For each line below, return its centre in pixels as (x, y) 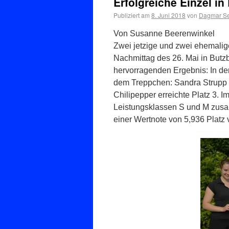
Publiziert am (132, 15)
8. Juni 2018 (168, 15)
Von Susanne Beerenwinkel (164, 33)
